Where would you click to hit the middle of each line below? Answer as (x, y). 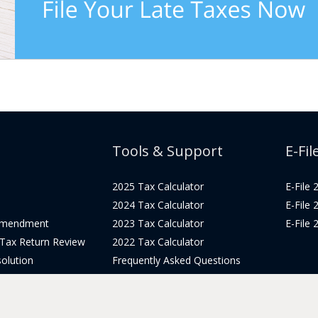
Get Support (139, 297)
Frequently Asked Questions (176, 261)
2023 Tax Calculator (158, 224)
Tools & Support (167, 151)
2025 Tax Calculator (158, 187)
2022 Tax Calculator (158, 242)
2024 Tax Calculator (158, 205)
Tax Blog (132, 279)
